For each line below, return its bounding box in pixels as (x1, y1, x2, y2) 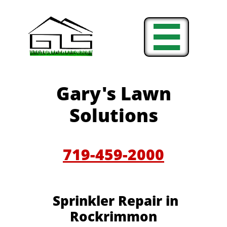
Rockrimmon (70, 207, 157, 225)
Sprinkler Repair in (49, 192, 178, 210)
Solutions (69, 103, 158, 128)
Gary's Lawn (56, 81, 171, 106)
